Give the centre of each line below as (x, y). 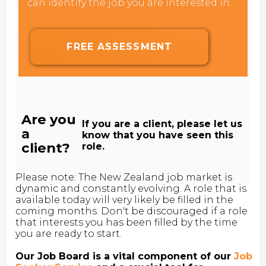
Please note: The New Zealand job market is (124, 178)
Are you (49, 119)
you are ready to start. (69, 234)
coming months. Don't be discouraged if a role (132, 211)
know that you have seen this (158, 135)
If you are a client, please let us (162, 123)
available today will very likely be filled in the (125, 200)
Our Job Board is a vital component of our (125, 256)
